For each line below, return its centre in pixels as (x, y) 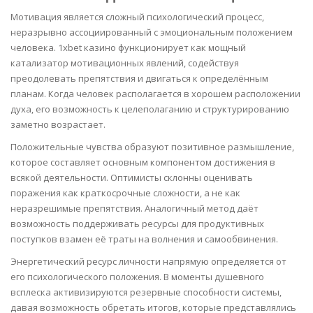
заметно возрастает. (58, 124)
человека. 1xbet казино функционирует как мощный (128, 48)
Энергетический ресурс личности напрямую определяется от (148, 261)
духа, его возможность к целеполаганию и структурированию (150, 109)
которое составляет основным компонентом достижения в (143, 162)
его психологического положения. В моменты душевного (137, 277)
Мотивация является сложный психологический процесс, (137, 17)
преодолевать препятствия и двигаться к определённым (139, 78)
